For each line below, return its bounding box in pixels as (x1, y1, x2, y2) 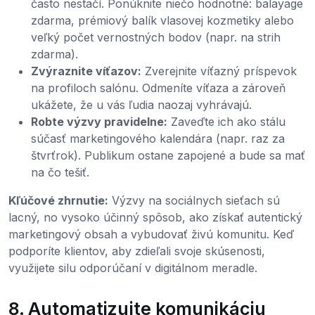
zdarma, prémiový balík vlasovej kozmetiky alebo (31, 13, 294, 28)
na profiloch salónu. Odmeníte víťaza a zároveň (31, 81, 285, 96)
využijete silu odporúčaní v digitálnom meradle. (8, 261, 257, 276)
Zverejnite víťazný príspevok (141, 64, 297, 79)
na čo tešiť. (31, 165, 89, 180)
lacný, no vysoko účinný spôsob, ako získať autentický (8, 210, 302, 225)
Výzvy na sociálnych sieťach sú (108, 193, 280, 208)
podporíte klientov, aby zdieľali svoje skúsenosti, (8, 244, 265, 259)
